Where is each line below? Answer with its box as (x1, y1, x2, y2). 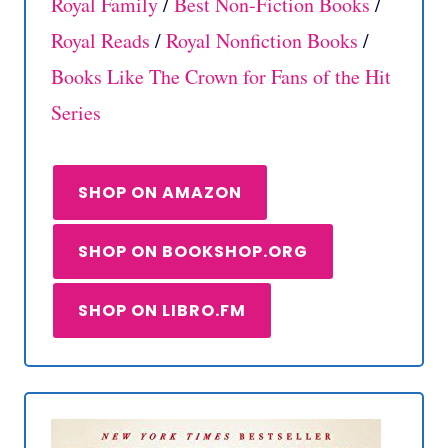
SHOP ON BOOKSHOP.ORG (78, 240, 308, 264)
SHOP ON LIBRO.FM (78, 299, 246, 323)
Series (51, 99, 101, 127)
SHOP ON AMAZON (78, 181, 242, 205)
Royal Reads (51, 27, 150, 55)
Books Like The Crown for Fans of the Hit (51, 63, 391, 91)
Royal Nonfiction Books (166, 27, 358, 55)
